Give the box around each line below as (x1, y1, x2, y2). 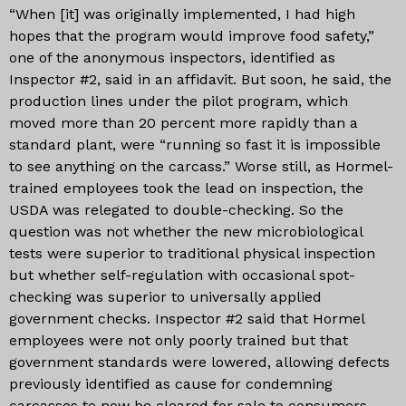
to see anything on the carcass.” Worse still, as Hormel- (9, 158, 393, 175)
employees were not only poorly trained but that (9, 332, 348, 349)
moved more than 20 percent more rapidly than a (9, 114, 358, 131)
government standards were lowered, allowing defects (9, 353, 390, 371)
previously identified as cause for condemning (9, 375, 333, 392)
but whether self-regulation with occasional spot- (9, 266, 355, 284)
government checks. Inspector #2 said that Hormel (9, 310, 364, 327)
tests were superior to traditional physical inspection (9, 245, 375, 262)
